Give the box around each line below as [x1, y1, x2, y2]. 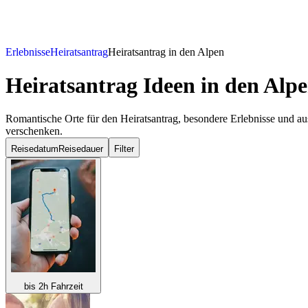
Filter [114, 144, 134, 155]
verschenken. [5, 125, 63, 137]
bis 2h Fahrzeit [23, 281, 83, 292]
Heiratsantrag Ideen [5, 72, 195, 98]
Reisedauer [58, 144, 103, 155]
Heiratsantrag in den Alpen [108, 45, 224, 58]
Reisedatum [11, 144, 58, 155]
